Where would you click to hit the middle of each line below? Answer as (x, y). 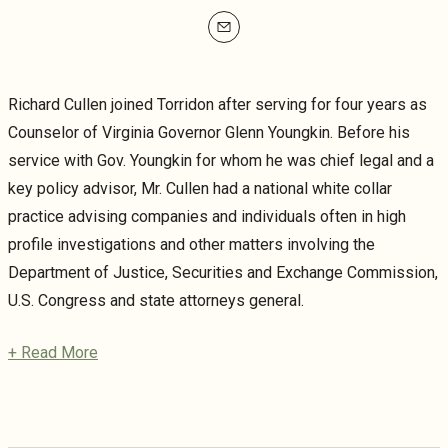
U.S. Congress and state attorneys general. (156, 301)
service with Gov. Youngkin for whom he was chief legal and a (221, 161)
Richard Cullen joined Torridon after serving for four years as (217, 105)
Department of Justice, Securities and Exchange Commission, (223, 273)
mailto (229, 40)
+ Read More (53, 353)
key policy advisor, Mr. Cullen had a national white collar (200, 189)
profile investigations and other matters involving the (191, 245)
